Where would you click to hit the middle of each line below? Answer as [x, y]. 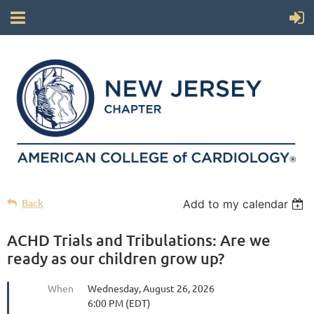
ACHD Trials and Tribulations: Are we [139, 240]
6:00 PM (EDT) [119, 303]
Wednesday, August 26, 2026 [151, 288]
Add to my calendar [236, 204]
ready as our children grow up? [116, 259]
